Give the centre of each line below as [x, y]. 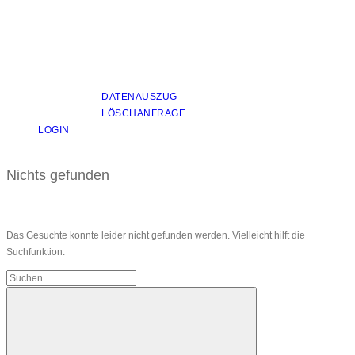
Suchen [22, 277]
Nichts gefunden [58, 174]
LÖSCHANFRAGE [143, 113]
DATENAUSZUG [139, 96]
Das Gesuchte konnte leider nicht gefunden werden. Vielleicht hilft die [156, 235]
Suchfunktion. [36, 252]
